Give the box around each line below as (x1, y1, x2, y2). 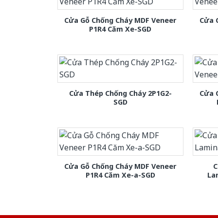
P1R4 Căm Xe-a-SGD (85, 170, 155, 180)
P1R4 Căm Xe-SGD (89, 24, 152, 34)
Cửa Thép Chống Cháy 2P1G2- (69, 88, 172, 98)
